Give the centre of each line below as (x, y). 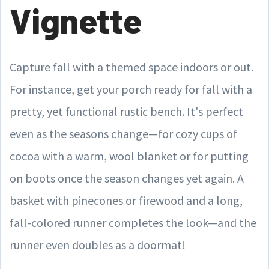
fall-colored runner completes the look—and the (133, 222)
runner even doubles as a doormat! (98, 245)
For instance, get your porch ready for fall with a (131, 89)
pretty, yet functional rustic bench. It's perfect (126, 111)
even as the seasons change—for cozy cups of (123, 134)
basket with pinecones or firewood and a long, (126, 200)
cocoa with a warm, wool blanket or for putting (129, 156)
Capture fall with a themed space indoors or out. (131, 67)
